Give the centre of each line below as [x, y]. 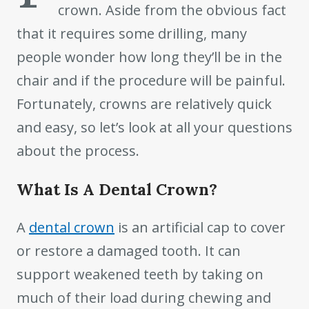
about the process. [78, 151]
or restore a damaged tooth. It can [129, 250]
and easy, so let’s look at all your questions [154, 127]
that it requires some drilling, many [132, 33]
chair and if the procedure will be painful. [151, 80]
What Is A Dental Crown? [117, 189]
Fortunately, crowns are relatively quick [144, 104]
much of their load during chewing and [144, 297]
